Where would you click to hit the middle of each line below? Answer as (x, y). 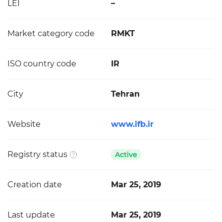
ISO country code (42, 64)
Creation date (35, 185)
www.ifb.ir (132, 124)
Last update (31, 215)
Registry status (37, 154)
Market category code (51, 33)
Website (24, 124)
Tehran (125, 94)
